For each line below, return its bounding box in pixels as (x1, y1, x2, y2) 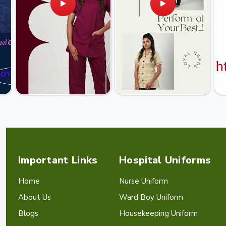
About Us (18, 192, 51, 202)
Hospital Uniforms (119, 153, 211, 167)
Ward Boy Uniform (119, 192, 183, 202)
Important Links (18, 153, 98, 167)
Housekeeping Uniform (119, 208, 198, 218)
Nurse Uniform (119, 176, 168, 186)
